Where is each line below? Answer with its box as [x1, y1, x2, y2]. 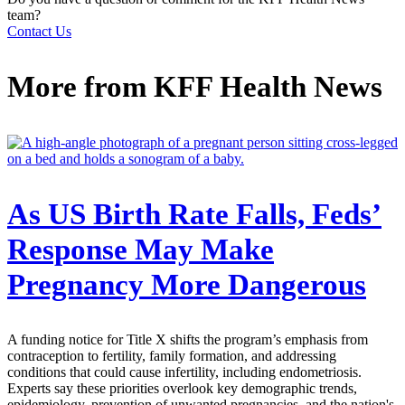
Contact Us [7, 23, 71, 39]
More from [7, 70, 154, 103]
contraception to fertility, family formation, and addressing [7, 348, 336, 364]
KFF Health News [154, 70, 382, 103]
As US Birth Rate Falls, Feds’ [7, 197, 381, 231]
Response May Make [7, 232, 274, 266]
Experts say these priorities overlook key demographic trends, [7, 381, 357, 397]
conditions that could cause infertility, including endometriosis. [7, 364, 362, 381]
